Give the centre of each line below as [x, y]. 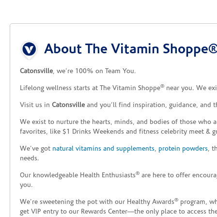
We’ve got [36, 149]
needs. [30, 159]
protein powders [183, 149]
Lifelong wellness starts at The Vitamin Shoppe [90, 89]
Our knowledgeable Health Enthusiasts [78, 176]
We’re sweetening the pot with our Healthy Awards [97, 202]
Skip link [33, 38]
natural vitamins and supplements [103, 149]
